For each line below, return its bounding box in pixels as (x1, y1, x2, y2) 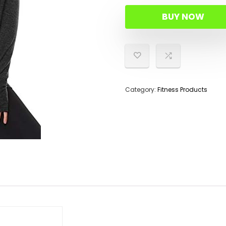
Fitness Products (157, 85, 207, 94)
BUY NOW (162, 11, 204, 23)
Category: (125, 85, 157, 94)
